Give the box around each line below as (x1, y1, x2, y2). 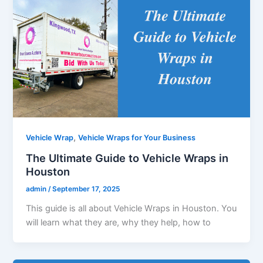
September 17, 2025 (52, 185, 120, 194)
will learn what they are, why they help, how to (26, 217, 211, 228)
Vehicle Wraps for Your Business (78, 133, 196, 142)
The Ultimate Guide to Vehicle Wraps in (26, 151, 229, 164)
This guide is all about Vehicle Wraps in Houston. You (26, 203, 237, 214)
